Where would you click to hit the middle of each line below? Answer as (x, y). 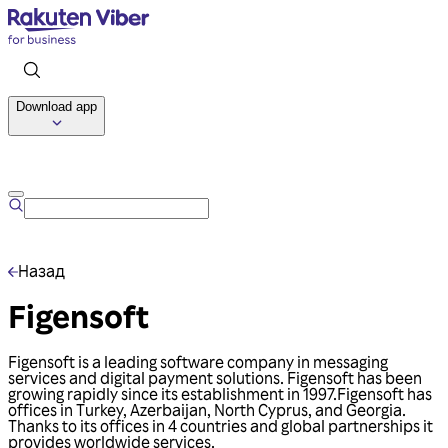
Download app (56, 106)
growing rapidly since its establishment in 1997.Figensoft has (220, 393)
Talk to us (224, 158)
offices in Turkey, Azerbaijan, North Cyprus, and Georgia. (207, 409)
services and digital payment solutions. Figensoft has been (215, 377)
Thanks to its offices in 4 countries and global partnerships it (220, 425)
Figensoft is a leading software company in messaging (198, 361)
